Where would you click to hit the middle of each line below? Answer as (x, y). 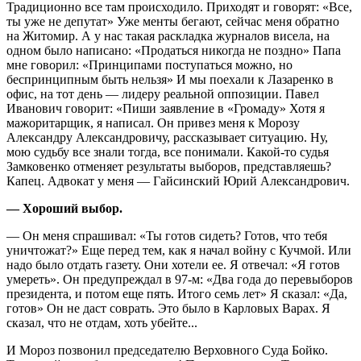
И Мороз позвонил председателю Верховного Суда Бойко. (167, 350)
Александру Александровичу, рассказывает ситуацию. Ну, (167, 137)
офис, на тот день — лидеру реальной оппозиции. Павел (163, 93)
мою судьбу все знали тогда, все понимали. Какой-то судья (168, 151)
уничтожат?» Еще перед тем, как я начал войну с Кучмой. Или (179, 250)
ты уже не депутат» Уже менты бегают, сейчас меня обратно (173, 21)
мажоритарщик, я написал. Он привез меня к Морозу (153, 122)
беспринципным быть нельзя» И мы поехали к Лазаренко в (170, 79)
